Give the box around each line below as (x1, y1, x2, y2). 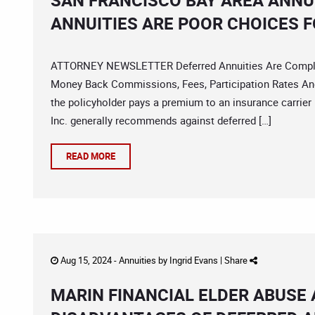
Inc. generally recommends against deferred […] (51, 113, 271, 127)
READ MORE (66, 150, 115, 162)
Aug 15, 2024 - (58, 254, 119, 266)
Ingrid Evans (169, 254, 218, 266)
